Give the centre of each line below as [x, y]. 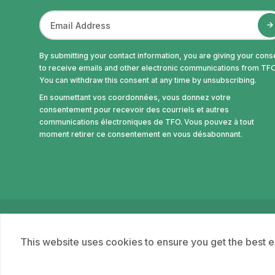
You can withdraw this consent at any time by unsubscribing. [148, 80]
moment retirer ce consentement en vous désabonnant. [141, 134]
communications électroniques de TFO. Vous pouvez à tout [147, 122]
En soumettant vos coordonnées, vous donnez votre [135, 97]
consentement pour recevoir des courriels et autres [134, 109]
